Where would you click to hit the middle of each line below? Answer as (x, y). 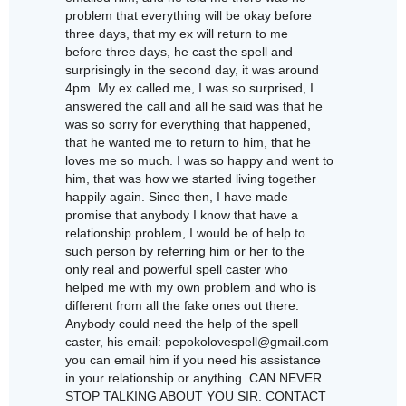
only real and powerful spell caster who (177, 270)
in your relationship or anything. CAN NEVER (194, 378)
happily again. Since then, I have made (177, 197)
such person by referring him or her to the (185, 251)
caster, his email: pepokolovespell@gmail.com (198, 342)
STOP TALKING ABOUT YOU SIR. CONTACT (196, 396)
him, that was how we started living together (191, 179)
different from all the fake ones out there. (183, 306)
